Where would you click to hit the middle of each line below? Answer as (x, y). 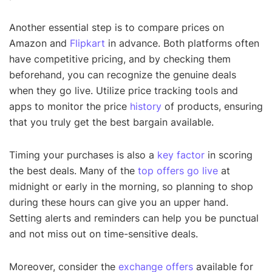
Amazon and (39, 43)
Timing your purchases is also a (83, 155)
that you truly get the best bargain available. (111, 122)
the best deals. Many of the (73, 171)
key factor (181, 155)
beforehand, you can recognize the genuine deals (123, 75)
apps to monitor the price (70, 107)
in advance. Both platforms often (182, 43)
